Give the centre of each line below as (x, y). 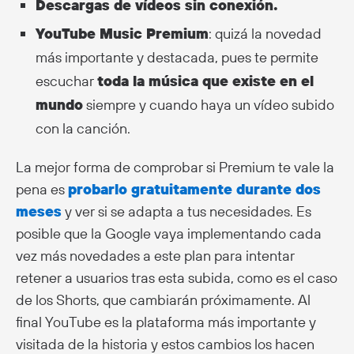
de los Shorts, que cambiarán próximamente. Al (163, 299)
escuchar (66, 81)
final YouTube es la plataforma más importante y (166, 322)
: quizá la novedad (265, 33)
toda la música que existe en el (205, 81)
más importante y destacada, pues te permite (177, 57)
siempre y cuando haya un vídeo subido (209, 104)
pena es (42, 189)
